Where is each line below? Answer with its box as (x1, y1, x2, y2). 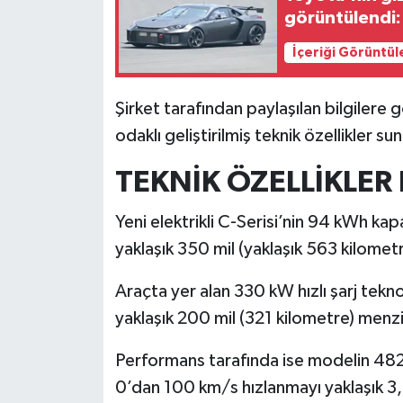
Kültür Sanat (48, 126, 143, 141)
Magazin (48, 218, 114, 233)
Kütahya (48, 172, 112, 187)
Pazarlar (48, 309, 113, 325)
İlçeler (48, 34, 97, 49)
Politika (48, 355, 106, 371)
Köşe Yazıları (48, 80, 145, 95)
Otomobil (48, 264, 122, 279)
